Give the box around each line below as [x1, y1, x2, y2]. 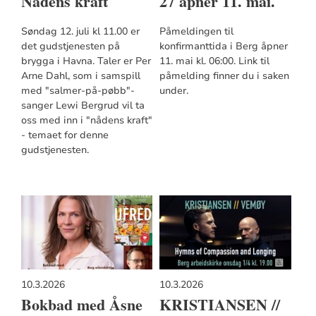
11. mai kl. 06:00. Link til [159, 54, 238, 68]
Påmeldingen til [159, 25, 233, 39]
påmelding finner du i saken [159, 69, 289, 83]
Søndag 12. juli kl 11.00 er [20, 25, 140, 39]
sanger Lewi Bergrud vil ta [20, 99, 145, 113]
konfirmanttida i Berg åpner [159, 39, 288, 54]
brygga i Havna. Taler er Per [20, 54, 151, 68]
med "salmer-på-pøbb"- [20, 84, 135, 98]
